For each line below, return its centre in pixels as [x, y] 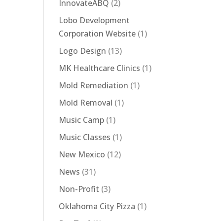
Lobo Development [94, 20]
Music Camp [82, 120]
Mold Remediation [94, 85]
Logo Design [83, 51]
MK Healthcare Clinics [100, 68]
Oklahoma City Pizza [97, 206]
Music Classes [85, 137]
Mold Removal [86, 103]
